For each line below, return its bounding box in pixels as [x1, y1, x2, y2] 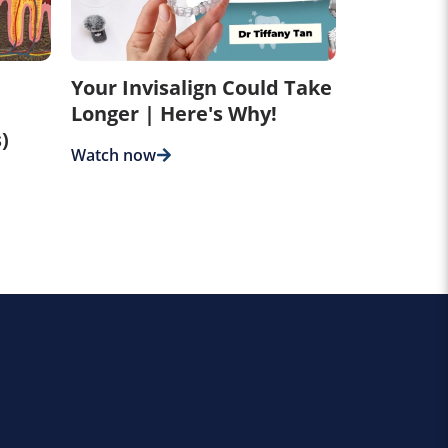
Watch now [71, 143, 156, 166]
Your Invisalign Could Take [71, 73, 332, 101]
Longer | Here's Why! [71, 99, 277, 127]
